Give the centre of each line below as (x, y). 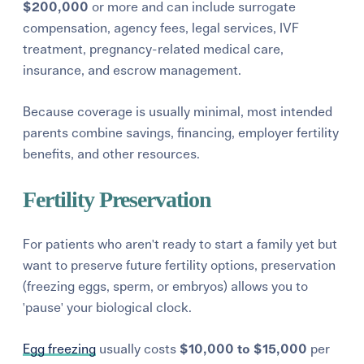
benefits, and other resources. (112, 154)
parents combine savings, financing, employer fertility (181, 133)
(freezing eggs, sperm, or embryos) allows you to (166, 286)
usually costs (138, 349)
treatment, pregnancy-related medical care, (154, 49)
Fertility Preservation (117, 199)
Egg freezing (60, 349)
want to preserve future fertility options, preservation (180, 265)
